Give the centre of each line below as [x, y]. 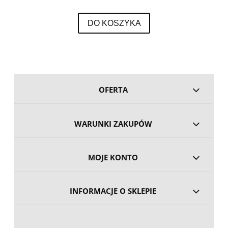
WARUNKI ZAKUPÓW [113, 124]
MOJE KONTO [113, 157]
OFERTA [113, 90]
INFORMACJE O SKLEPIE [113, 191]
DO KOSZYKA [114, 23]
